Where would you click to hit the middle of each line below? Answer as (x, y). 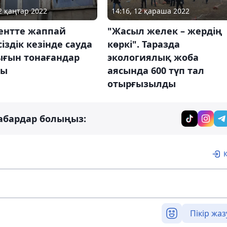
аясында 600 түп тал (156, 70)
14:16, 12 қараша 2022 (150, 11)
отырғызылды (141, 83)
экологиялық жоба (153, 57)
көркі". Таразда (143, 44)
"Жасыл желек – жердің (164, 31)
